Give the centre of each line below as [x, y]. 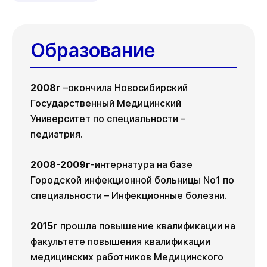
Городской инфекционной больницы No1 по [132, 180]
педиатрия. [57, 134]
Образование [93, 51]
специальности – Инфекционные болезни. [129, 196]
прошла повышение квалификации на [148, 226]
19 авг [64, 21]
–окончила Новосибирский [124, 88]
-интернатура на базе [142, 165]
